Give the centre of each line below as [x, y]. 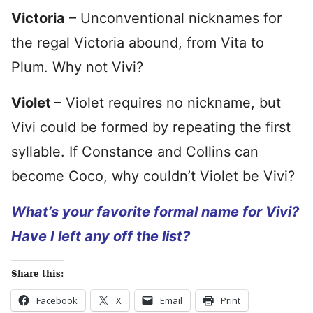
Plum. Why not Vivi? [77, 67]
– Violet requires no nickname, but [168, 102]
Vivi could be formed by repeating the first [151, 127]
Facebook [57, 300]
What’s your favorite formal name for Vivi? [155, 211]
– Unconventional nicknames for [173, 18]
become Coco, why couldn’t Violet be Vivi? [153, 176]
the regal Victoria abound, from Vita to [138, 42]
